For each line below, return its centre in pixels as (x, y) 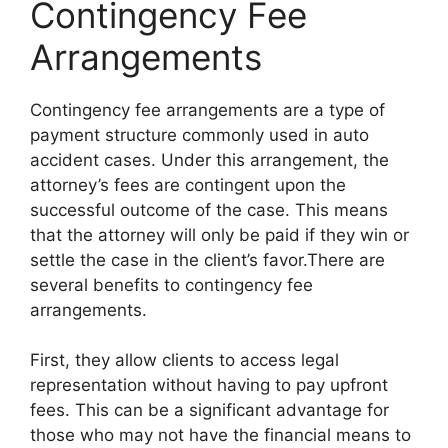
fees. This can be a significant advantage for (209, 410)
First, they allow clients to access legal (184, 360)
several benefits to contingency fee (171, 284)
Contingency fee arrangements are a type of (207, 109)
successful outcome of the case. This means (209, 209)
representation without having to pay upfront (209, 385)
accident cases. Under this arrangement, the (209, 159)
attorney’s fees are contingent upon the (188, 184)
